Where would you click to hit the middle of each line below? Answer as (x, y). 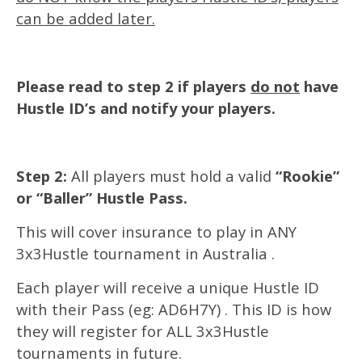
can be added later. (86, 18)
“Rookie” (307, 176)
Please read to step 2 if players (133, 86)
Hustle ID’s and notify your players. (146, 108)
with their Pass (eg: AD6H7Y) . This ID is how (174, 309)
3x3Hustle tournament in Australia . (145, 253)
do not (275, 86)
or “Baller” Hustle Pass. (104, 198)
